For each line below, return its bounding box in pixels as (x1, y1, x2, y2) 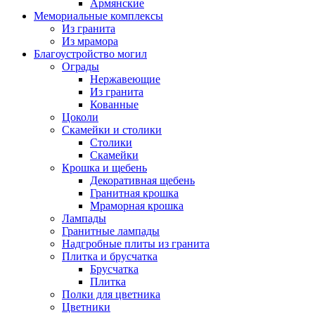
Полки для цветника (62, 288, 160, 300)
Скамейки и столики (62, 124, 162, 136)
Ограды (62, 60, 99, 72)
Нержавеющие (90, 73, 160, 85)
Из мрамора (62, 35, 118, 47)
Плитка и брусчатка (62, 250, 157, 262)
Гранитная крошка (90, 187, 179, 199)
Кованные (90, 98, 139, 110)
